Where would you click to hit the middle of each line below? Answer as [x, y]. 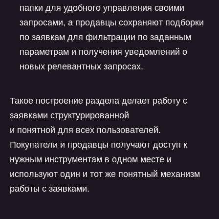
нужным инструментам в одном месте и [91, 159]
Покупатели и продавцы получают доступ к [99, 145]
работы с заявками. [50, 189]
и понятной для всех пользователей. [85, 130]
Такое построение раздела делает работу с [99, 101]
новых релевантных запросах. [81, 66]
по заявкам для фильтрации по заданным [105, 37]
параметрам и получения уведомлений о [103, 52]
